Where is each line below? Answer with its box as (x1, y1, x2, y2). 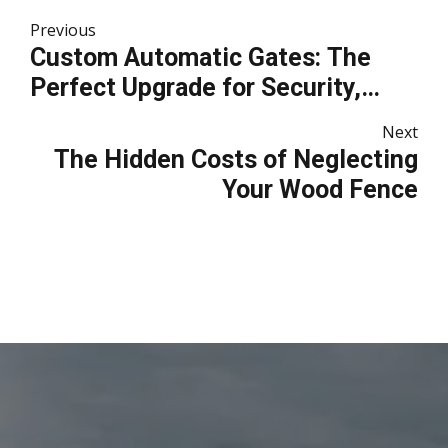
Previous (30, 18, 96, 41)
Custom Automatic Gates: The (30, 42, 371, 72)
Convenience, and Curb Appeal (30, 102, 374, 132)
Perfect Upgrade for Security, (30, 72, 361, 102)
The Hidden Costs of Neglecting (54, 145, 418, 175)
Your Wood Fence (222, 175, 418, 205)
